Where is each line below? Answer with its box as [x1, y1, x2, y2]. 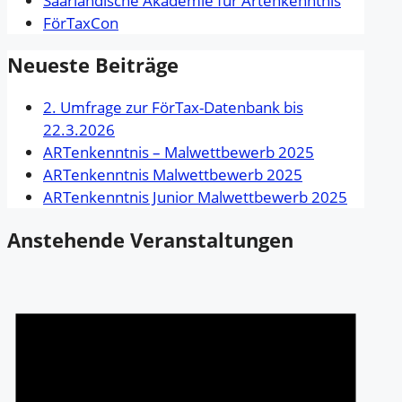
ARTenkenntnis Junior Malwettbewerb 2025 [43, 187, 347, 208]
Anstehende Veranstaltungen [7, 225, 293, 253]
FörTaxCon [43, 12, 118, 33]
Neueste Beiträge [7, 51, 179, 79]
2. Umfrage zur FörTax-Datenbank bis [43, 97, 303, 118]
